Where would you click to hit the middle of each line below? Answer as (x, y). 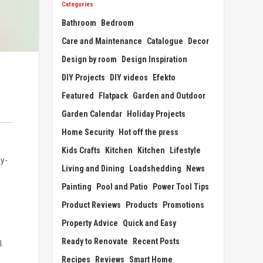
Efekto (164, 77)
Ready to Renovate (95, 241)
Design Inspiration (155, 59)
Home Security (88, 132)
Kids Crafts (81, 150)
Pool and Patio (122, 186)
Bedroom (118, 23)
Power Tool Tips (181, 186)
